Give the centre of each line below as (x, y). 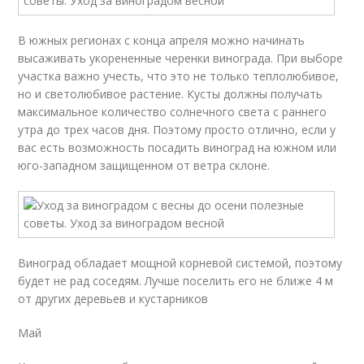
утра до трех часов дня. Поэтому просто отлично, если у (177, 130)
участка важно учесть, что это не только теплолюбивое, (179, 76)
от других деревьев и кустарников (113, 299)
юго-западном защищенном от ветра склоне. (144, 165)
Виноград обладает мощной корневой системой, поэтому (180, 263)
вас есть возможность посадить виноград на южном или (178, 147)
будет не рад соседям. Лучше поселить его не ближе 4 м (176, 281)
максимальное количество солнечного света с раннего (173, 112)
